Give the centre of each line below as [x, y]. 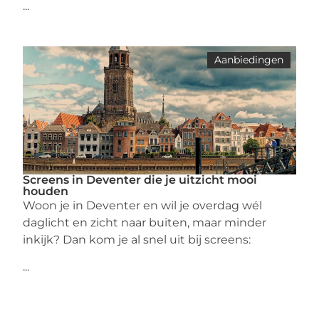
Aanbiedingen [249, 60]
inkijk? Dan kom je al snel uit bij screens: [137, 240]
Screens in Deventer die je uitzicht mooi [140, 180]
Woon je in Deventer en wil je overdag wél [143, 205]
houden [46, 191]
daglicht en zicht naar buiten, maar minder [145, 223]
